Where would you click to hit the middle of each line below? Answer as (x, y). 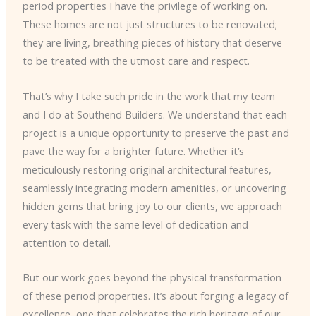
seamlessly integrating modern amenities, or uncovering (154, 187)
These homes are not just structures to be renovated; (150, 24)
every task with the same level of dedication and (135, 224)
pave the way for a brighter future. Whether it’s (133, 151)
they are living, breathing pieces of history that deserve (152, 43)
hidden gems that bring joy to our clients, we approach (152, 206)
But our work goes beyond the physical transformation (152, 277)
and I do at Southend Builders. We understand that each (154, 114)
